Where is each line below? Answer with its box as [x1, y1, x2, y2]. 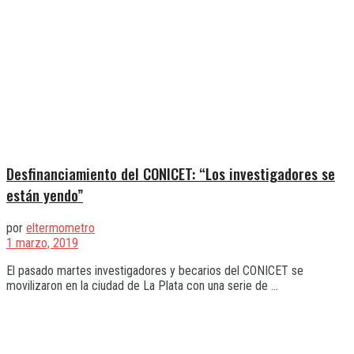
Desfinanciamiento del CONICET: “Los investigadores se [6, 163, 335, 185]
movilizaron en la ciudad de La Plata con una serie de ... [6, 277, 278, 293]
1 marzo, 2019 [6, 235, 78, 250]
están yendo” [6, 184, 83, 206]
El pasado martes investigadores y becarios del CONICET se [6, 262, 303, 278]
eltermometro [26, 220, 95, 235]
